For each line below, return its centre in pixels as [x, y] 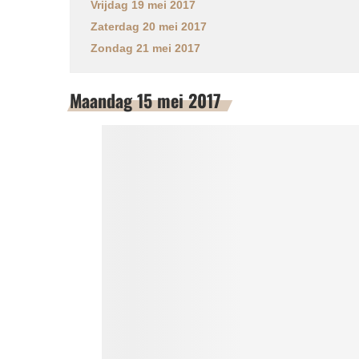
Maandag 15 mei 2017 [145, 100]
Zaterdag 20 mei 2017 [149, 26]
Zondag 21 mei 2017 [145, 48]
